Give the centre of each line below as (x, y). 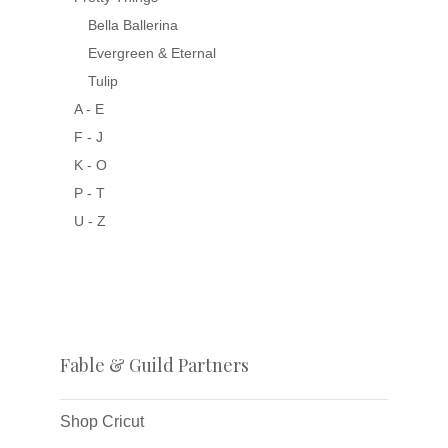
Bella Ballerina (133, 25)
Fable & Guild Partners (154, 365)
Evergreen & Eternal (152, 53)
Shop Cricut (102, 421)
